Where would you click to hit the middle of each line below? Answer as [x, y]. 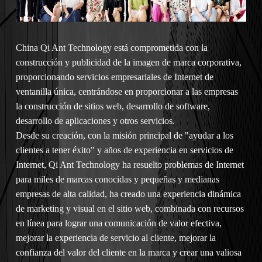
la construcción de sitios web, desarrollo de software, [113, 106]
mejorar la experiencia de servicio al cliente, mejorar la [116, 238]
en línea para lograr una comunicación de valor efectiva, [118, 223]
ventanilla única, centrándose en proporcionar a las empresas [127, 92]
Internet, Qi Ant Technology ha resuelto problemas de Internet [130, 165]
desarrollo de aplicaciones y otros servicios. [95, 121]
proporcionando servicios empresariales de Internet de [114, 77]
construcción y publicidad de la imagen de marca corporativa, [128, 63]
